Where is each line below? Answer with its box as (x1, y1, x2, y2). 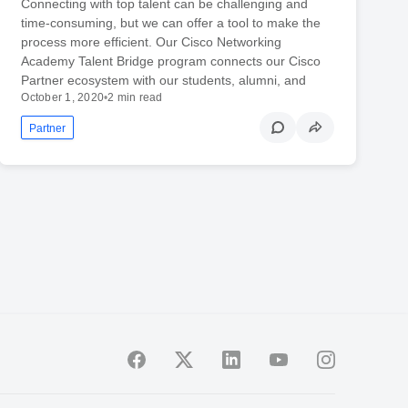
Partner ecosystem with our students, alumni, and (21, 72, 307, 87)
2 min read (107, 90, 163, 104)
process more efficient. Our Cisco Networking (21, 34, 282, 49)
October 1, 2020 (21, 90, 105, 104)
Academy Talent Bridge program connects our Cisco (21, 53, 321, 68)
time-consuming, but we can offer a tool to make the (21, 15, 321, 30)
